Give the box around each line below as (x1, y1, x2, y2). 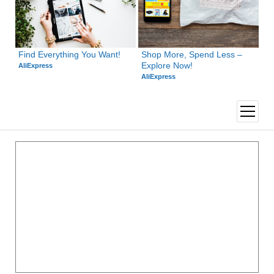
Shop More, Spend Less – (141, 50, 243, 60)
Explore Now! (141, 61, 193, 71)
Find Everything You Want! (18, 50, 120, 60)
